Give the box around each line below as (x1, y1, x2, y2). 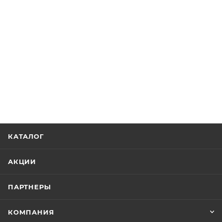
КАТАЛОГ (8, 132, 44, 140)
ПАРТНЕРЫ (8, 183, 51, 191)
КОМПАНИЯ (8, 208, 55, 216)
